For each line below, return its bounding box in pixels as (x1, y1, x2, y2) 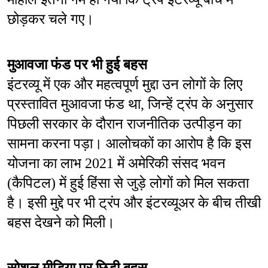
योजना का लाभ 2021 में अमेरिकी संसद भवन (7, 156, 226, 172)
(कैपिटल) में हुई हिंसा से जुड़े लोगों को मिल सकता (7, 175, 249, 191)
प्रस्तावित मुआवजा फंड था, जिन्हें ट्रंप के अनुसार (7, 96, 253, 112)
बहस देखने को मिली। (7, 215, 115, 231)
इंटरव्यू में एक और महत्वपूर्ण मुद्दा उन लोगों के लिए (7, 77, 242, 93)
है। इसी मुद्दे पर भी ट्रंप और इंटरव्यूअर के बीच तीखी (7, 195, 261, 211)
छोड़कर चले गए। (7, 11, 94, 28)
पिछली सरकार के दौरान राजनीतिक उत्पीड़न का (7, 116, 241, 132)
